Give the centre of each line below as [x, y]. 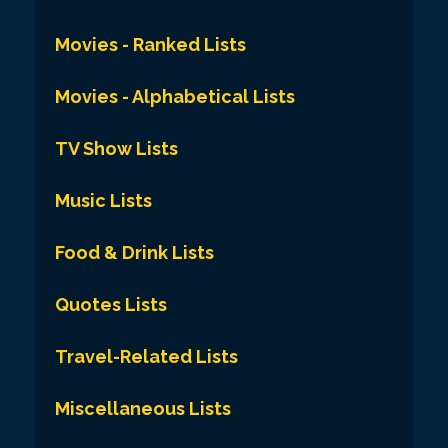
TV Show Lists [116, 148]
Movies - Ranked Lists [150, 44]
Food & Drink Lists [134, 252]
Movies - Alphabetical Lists [175, 96]
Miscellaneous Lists [143, 408]
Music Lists [103, 200]
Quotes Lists [111, 304]
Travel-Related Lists [146, 356]
